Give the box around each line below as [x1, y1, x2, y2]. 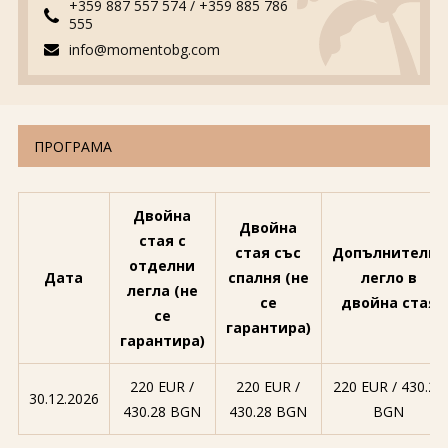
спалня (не [227, 268, 309, 287]
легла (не [126, 281, 198, 300]
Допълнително [331, 243, 446, 262]
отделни [129, 256, 196, 275]
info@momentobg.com [68, 40, 220, 59]
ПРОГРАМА [33, 137, 112, 156]
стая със [235, 243, 302, 262]
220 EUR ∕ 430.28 [333, 377, 445, 396]
